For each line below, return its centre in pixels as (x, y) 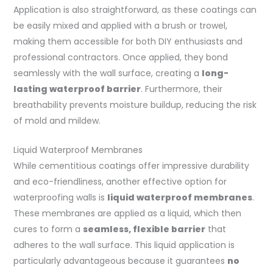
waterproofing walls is (60, 198)
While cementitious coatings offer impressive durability (131, 166)
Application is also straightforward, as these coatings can (135, 9)
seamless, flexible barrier (144, 229)
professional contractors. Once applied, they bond (120, 57)
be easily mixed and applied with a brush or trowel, (120, 25)
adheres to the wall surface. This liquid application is (124, 245)
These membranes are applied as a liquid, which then (127, 214)
